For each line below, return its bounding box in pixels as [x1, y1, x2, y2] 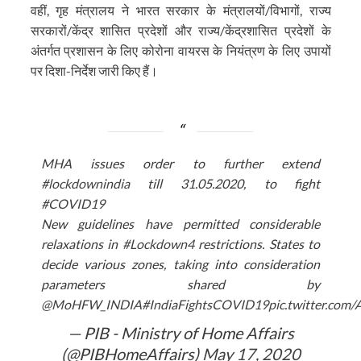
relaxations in [40, 235, 122, 251]
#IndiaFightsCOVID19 [141, 296, 268, 312]
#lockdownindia [40, 175, 130, 191]
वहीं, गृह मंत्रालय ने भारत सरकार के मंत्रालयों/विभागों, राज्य [30, 2, 331, 18]
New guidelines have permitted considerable [40, 215, 321, 231]
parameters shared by [40, 276, 321, 292]
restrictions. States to [193, 235, 321, 251]
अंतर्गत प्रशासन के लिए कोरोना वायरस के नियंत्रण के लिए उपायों [30, 42, 331, 58]
